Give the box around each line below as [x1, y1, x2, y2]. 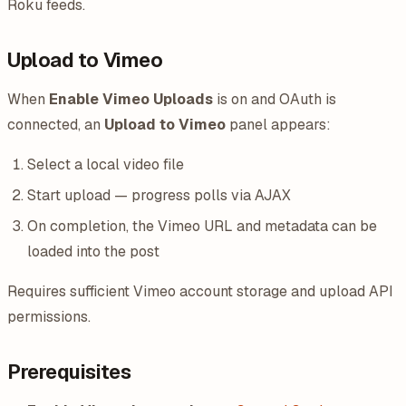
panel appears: [226, 115, 331, 135]
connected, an [7, 115, 104, 135]
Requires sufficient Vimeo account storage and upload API [7, 281, 393, 301]
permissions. [7, 306, 91, 326]
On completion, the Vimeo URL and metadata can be [26, 216, 377, 236]
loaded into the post [26, 241, 159, 261]
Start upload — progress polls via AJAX [26, 185, 291, 205]
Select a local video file [26, 155, 184, 175]
